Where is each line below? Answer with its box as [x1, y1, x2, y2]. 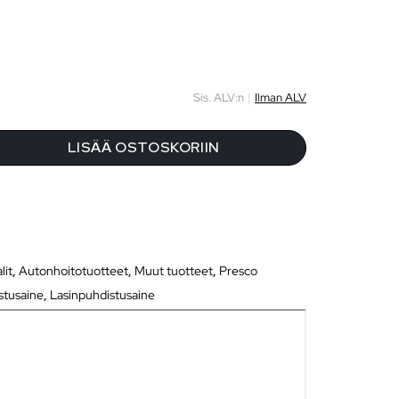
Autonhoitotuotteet [19, 262, 129, 279]
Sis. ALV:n [192, 90, 244, 106]
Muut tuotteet [134, 262, 214, 279]
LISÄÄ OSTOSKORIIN [67, 137, 220, 157]
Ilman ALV [254, 90, 306, 106]
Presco [219, 262, 258, 279]
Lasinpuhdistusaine [50, 286, 156, 303]
